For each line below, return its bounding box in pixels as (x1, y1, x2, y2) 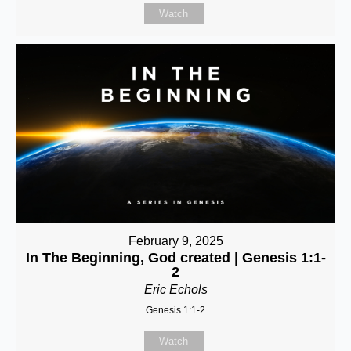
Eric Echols (143, 283, 208, 297)
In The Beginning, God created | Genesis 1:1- (25, 250, 326, 266)
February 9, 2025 (128, 234, 223, 248)
